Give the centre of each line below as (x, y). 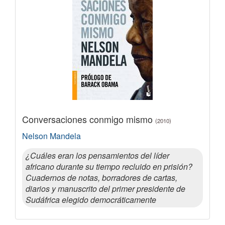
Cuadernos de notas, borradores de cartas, (101, 177)
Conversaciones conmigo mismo (89, 119)
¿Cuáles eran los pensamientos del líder (97, 155)
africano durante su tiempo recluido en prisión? (109, 166)
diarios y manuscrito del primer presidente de (105, 188)
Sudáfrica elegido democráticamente (91, 199)
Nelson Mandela (51, 136)
